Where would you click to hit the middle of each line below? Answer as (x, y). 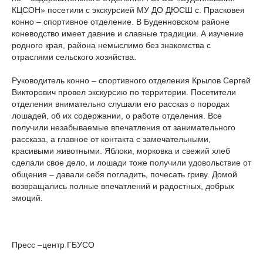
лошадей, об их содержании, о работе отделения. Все (117, 116)
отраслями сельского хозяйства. (74, 57)
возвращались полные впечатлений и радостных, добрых (123, 186)
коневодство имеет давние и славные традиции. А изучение (128, 33)
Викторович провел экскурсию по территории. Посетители (124, 92)
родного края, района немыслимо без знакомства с (111, 45)
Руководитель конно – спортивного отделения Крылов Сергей (131, 80)
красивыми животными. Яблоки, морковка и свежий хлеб (121, 151)
